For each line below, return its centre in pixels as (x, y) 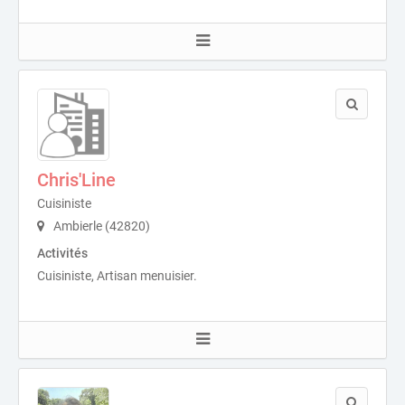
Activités (62, 253)
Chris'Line (76, 180)
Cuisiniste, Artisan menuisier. (117, 276)
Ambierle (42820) (100, 226)
